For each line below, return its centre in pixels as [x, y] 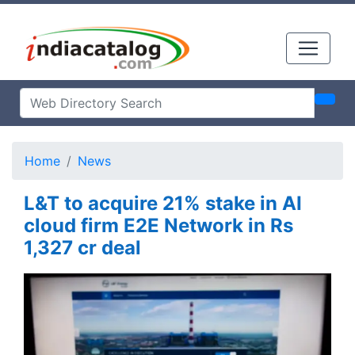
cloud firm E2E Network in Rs [158, 225]
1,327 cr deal [82, 248]
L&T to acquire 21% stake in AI [163, 203]
